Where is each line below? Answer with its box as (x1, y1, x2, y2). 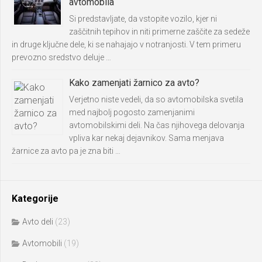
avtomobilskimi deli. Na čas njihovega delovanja (69, 120, 244, 130)
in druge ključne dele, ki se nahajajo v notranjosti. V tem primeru (12, 39, 241, 49)
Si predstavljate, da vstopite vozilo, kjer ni (69, 13, 217, 23)
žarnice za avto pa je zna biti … (12, 146, 120, 156)
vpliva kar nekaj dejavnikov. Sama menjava (69, 133, 224, 143)
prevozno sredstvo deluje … (12, 52, 111, 62)
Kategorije (12, 192, 58, 204)
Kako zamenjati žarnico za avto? (69, 77, 199, 88)
